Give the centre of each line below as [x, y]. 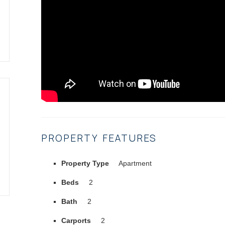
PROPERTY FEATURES [99, 138]
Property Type [85, 163]
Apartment [134, 163]
